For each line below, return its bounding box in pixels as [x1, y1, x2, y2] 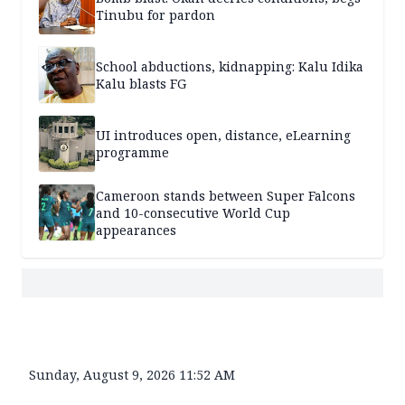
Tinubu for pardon [96, 6, 215, 24]
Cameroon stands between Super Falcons [96, 186, 355, 204]
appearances [96, 221, 176, 239]
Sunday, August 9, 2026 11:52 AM [29, 366, 235, 384]
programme [96, 144, 169, 162]
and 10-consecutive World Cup [96, 203, 290, 221]
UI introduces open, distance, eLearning [96, 127, 351, 145]
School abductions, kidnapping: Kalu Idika [96, 58, 363, 76]
